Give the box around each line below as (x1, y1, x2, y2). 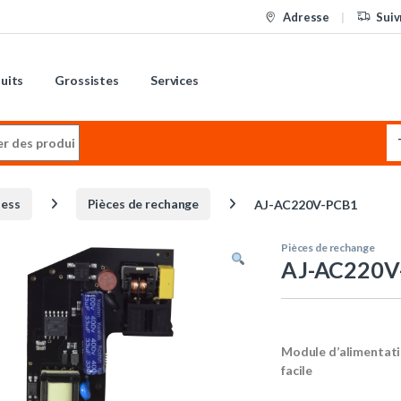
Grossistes (55, 73, 119, 89)
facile (281, 363, 313, 379)
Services (149, 73, 199, 89)
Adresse (283, 9, 330, 24)
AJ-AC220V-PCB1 (253, 196, 358, 212)
